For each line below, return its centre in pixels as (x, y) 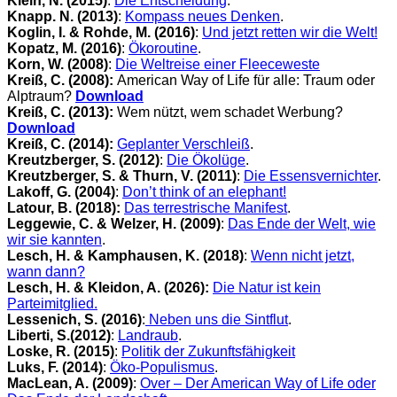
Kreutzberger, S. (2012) (83, 160)
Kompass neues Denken (202, 16)
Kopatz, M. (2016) (64, 48)
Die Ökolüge (206, 160)
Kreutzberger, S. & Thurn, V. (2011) (122, 175)
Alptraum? (39, 96)
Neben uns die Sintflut (217, 319)
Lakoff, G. (39, 191)
